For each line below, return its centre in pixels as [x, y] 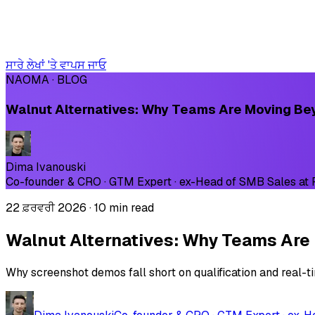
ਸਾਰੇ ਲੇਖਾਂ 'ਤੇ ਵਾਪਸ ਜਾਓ [56, 65]
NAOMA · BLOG [46, 80]
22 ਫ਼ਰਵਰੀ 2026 [46, 208]
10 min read [124, 208]
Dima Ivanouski [46, 167]
